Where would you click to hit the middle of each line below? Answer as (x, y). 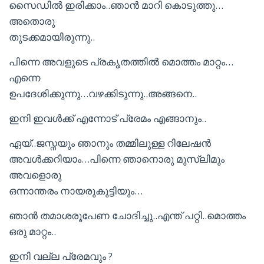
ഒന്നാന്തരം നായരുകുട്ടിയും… (76, 191)
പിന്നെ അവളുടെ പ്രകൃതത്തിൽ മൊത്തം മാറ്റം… (121, 62)
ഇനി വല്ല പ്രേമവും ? (61, 256)
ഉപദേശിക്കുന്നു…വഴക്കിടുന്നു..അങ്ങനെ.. (103, 93)
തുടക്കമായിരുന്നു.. (52, 37)
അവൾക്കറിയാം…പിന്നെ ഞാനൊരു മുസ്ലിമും (117, 159)
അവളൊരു (35, 175)
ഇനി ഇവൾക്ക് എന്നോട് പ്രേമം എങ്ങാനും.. (108, 118)
